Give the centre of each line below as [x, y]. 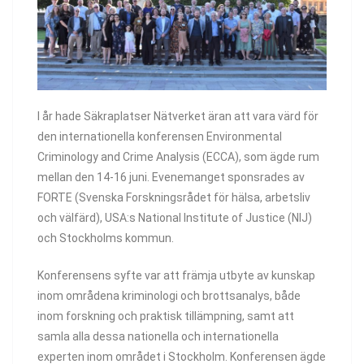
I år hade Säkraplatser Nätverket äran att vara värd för [178, 116]
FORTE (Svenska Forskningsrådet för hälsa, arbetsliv [174, 197]
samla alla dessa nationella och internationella [158, 336]
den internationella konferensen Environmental [160, 136]
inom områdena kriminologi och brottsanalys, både [169, 295]
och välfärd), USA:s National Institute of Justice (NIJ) [175, 217]
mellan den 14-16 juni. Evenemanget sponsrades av [171, 177]
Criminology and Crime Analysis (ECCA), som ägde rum [178, 156]
